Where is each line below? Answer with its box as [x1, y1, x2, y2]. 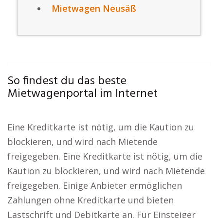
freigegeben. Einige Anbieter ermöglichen [7, 180, 182, 191]
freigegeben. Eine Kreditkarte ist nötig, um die [7, 150, 202, 162]
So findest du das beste [7, 72, 127, 91]
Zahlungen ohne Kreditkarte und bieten [7, 194, 174, 206]
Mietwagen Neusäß [52, 2, 136, 14]
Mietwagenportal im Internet [7, 85, 158, 103]
